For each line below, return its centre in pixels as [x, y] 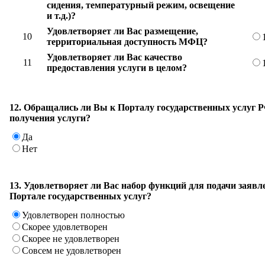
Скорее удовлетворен [65, 227]
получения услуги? [50, 118]
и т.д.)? [61, 15]
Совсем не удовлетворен [72, 250]
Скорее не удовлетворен [71, 238]
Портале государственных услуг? [80, 196]
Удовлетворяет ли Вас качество [114, 57]
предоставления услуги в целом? [117, 67]
